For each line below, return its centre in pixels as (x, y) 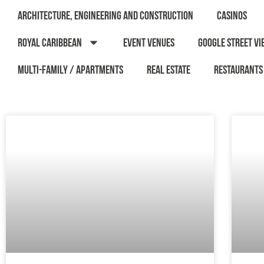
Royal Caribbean (50, 42)
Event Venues (149, 42)
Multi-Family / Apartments (70, 70)
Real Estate (169, 70)
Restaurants (238, 70)
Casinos (232, 15)
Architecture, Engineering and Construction (105, 15)
